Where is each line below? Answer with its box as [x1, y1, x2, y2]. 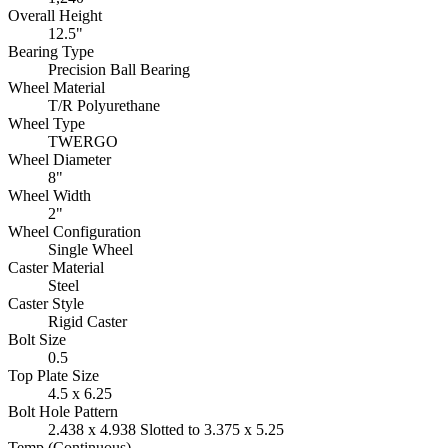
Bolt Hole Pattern [8, 402, 118, 420]
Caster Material [8, 258, 104, 276]
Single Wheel [48, 240, 133, 258]
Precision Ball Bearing [48, 60, 190, 78]
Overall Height [8, 6, 102, 24]
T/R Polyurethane [48, 96, 160, 114]
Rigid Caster [48, 312, 127, 330]
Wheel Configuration [8, 222, 141, 240]
